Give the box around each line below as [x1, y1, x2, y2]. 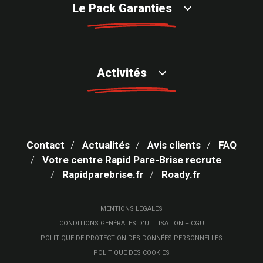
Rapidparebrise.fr [62, 168, 144, 181]
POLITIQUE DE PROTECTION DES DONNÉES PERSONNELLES [41, 234, 222, 242]
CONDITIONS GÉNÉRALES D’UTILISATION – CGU [59, 220, 204, 228]
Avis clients [147, 139, 201, 151]
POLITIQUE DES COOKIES [93, 249, 170, 257]
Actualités [82, 139, 130, 151]
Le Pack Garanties [72, 1, 172, 16]
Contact [26, 139, 65, 151]
